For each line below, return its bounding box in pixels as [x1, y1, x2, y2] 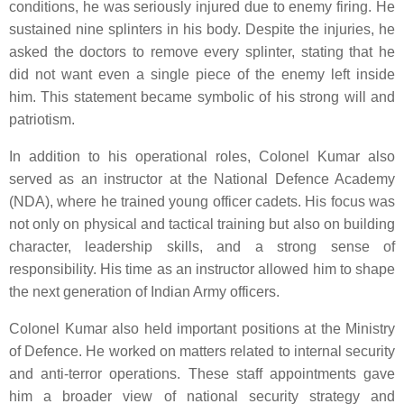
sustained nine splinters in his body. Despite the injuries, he [9, 22, 395, 37]
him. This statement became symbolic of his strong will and [9, 89, 395, 105]
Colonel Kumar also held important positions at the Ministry [9, 321, 395, 336]
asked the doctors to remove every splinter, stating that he [9, 44, 395, 60]
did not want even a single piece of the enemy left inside [9, 67, 395, 82]
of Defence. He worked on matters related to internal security [9, 344, 395, 359]
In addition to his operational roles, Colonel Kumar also [9, 149, 395, 164]
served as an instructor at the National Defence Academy [9, 171, 395, 187]
